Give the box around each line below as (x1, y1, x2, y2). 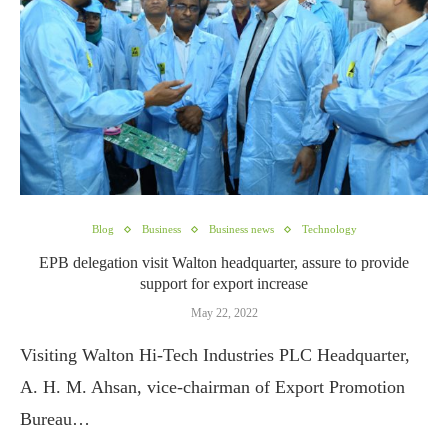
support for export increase (140, 275, 308, 292)
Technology (301, 223, 357, 235)
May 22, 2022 (190, 306, 258, 320)
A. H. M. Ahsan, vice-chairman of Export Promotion (20, 377, 405, 397)
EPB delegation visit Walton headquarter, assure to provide (39, 254, 409, 271)
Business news (208, 223, 274, 235)
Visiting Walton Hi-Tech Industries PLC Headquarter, (20, 345, 410, 365)
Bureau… (20, 409, 90, 429)
